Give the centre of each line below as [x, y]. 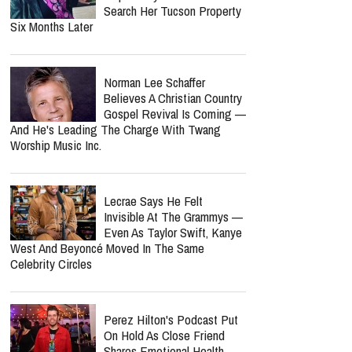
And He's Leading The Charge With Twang [115, 129]
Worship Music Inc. [56, 145]
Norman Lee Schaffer [154, 82]
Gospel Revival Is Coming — [175, 114]
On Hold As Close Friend [164, 335]
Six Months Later [51, 26]
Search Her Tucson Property [172, 11]
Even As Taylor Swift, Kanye [173, 232]
